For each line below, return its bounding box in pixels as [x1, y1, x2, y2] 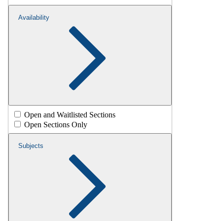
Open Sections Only [24, 120, 87, 129]
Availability [18, 13, 49, 21]
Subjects [18, 142, 43, 149]
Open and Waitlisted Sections [24, 110, 115, 119]
